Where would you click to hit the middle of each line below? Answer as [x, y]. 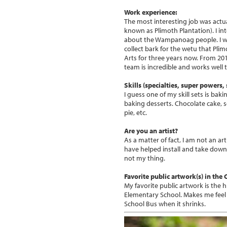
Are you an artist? [151, 130]
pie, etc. [136, 112]
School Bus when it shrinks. [165, 203]
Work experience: [151, 12]
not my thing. [145, 158]
